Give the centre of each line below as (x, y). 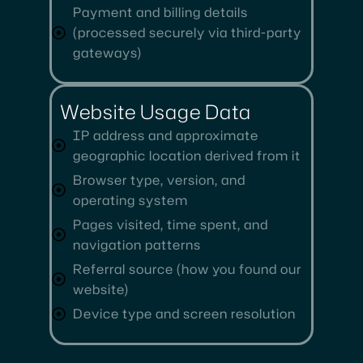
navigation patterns (137, 244)
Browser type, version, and (160, 179)
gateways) (108, 52)
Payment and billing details (161, 12)
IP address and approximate (166, 135)
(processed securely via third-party (188, 32)
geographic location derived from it (187, 155)
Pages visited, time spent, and (171, 224)
